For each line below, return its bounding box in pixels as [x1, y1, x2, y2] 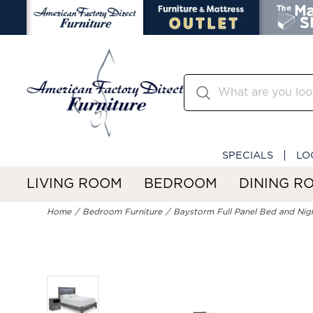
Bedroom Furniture [82, 208, 163, 217]
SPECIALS [222, 150, 273, 161]
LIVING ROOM [27, 177, 122, 191]
